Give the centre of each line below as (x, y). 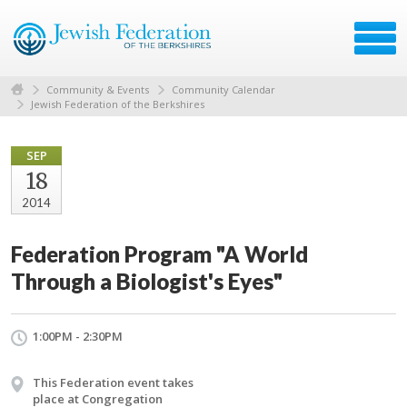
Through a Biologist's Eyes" (147, 282)
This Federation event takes (113, 383)
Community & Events (98, 89)
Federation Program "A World (159, 254)
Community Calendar (223, 89)
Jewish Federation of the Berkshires (118, 104)
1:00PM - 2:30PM (78, 337)
